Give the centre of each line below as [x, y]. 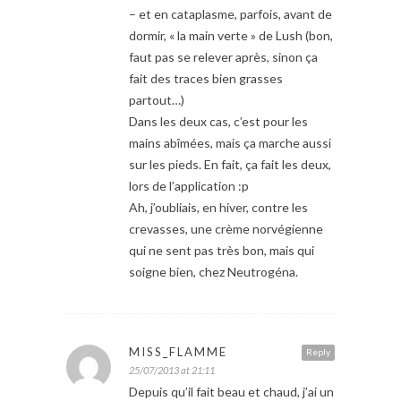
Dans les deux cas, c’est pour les [218, 122]
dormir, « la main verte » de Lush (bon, [231, 36]
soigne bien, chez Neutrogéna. [213, 272]
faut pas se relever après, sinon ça [223, 57]
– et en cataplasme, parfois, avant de [230, 14]
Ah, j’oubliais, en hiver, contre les [218, 208]
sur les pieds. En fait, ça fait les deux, [230, 165]
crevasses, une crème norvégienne [226, 229]
